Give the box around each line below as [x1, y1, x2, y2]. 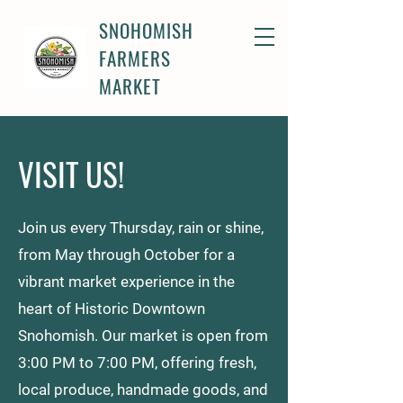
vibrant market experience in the [18, 273, 235, 291]
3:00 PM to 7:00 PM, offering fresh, [18, 354, 256, 372]
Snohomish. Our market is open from [18, 327, 268, 345]
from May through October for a [18, 246, 235, 264]
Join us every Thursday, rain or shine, [18, 219, 264, 237]
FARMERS [99, 44, 172, 72]
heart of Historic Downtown [18, 300, 205, 318]
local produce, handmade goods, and [18, 381, 268, 399]
